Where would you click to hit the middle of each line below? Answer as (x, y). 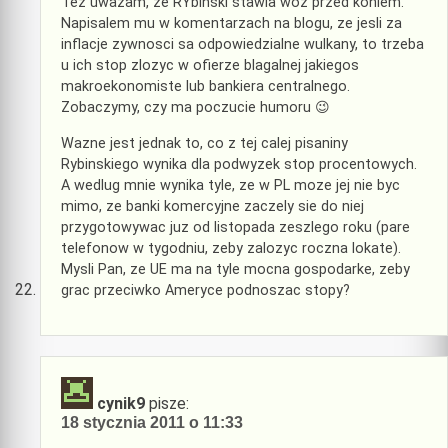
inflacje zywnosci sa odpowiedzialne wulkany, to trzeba (242, 45)
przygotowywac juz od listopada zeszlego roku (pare (235, 227)
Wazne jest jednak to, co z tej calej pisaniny (204, 143)
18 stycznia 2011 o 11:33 (152, 422)
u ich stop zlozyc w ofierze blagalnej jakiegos (210, 66)
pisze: (169, 403)
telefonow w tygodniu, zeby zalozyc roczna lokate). (231, 248)
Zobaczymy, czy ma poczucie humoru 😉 (195, 108)
